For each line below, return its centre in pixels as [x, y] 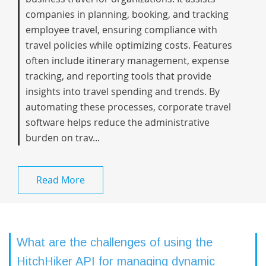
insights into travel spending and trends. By [123, 91]
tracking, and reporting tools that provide [118, 76]
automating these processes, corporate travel [128, 107]
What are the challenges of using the [115, 242]
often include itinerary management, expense [127, 61]
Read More [61, 180]
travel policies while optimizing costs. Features [129, 45]
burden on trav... [63, 138]
